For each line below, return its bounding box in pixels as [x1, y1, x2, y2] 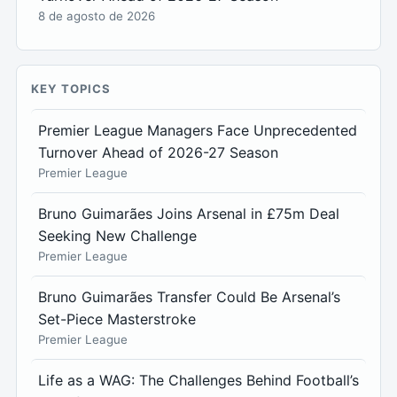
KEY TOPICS [31, 82, 112, 97]
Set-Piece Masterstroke [38, 310, 196, 329]
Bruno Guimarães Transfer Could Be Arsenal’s [38, 288, 340, 307]
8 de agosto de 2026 [38, 9, 155, 24]
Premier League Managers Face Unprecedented [38, 121, 357, 140]
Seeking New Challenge [38, 227, 197, 245]
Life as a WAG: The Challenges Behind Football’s [38, 371, 359, 390]
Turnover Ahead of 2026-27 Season [38, 144, 278, 162]
